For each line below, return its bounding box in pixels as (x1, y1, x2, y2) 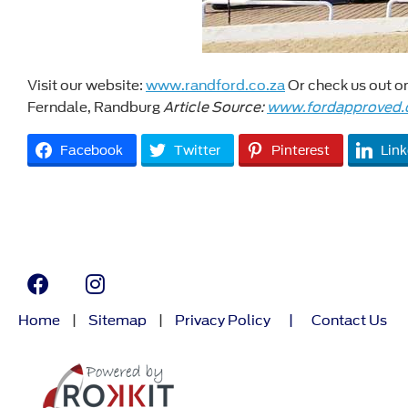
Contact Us (311, 312, 387, 330)
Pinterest (271, 143, 330, 158)
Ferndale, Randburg (27, 99, 163, 117)
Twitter (174, 143, 220, 158)
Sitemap (88, 312, 147, 330)
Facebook (60, 143, 123, 158)
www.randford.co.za (146, 77, 285, 95)
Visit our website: (27, 77, 146, 95)
